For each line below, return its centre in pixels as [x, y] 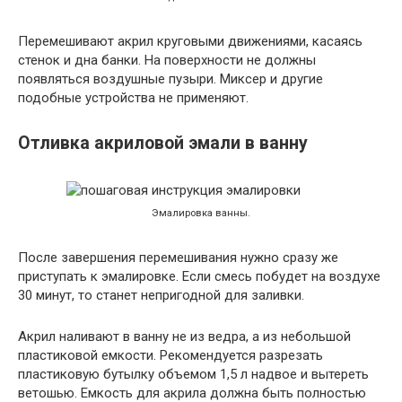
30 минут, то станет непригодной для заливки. [161, 296]
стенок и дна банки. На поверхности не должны [167, 61]
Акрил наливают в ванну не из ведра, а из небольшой [184, 337]
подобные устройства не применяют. [133, 98]
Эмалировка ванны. [201, 214]
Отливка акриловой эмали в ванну [163, 144]
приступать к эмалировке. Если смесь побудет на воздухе [199, 277]
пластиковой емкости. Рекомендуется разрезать [170, 356]
